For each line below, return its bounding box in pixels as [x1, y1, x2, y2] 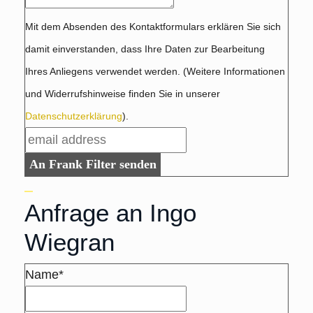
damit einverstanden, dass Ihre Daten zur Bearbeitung [25, 43, 265, 54]
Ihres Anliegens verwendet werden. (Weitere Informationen [25, 65, 285, 77]
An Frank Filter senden [29, 156, 156, 171]
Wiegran [24, 228, 115, 256]
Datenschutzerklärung [25, 110, 122, 122]
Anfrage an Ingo [24, 198, 196, 226]
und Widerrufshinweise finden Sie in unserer [25, 87, 220, 99]
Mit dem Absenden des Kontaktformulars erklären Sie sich [25, 20, 281, 32]
